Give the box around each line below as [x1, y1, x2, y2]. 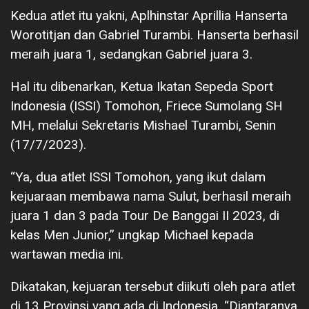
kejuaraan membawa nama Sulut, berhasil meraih [10, 188, 291, 205]
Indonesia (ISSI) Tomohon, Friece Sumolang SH [10, 98, 283, 114]
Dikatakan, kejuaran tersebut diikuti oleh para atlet [10, 279, 295, 295]
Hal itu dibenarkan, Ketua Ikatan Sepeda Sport [10, 79, 273, 95]
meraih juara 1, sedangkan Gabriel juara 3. [10, 46, 252, 63]
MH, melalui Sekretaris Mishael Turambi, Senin [10, 117, 276, 134]
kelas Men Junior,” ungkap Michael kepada [10, 227, 254, 243]
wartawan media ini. [10, 246, 123, 263]
